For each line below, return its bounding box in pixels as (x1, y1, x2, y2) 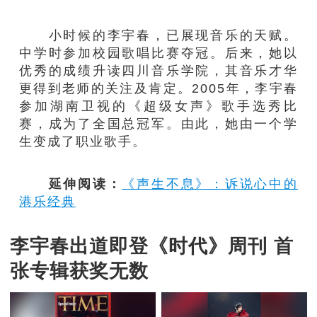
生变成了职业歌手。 (19, 134, 147, 149)
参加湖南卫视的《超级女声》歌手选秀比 (19, 98, 298, 114)
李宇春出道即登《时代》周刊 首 (9, 236, 294, 258)
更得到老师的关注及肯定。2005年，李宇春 (19, 81, 298, 96)
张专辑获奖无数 (9, 260, 149, 282)
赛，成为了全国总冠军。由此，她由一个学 (19, 116, 298, 132)
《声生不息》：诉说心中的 (122, 175, 298, 191)
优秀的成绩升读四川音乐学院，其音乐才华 (19, 63, 298, 79)
